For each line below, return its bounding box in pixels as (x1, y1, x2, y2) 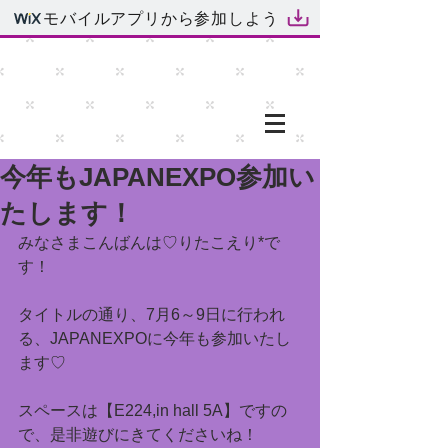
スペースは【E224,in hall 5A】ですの (18, 402, 287, 419)
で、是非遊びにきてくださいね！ (18, 426, 258, 443)
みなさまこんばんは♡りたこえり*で (18, 234, 280, 251)
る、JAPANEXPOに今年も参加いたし (18, 330, 291, 347)
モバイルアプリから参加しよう (43, 7, 279, 27)
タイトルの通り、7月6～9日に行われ (18, 306, 285, 323)
